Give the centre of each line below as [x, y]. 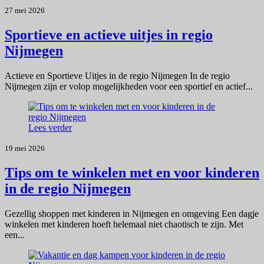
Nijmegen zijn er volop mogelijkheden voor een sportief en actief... [129, 87]
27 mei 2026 [25, 11]
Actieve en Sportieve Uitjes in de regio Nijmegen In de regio [117, 76]
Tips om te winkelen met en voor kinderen [132, 173]
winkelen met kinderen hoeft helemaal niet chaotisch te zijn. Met [124, 224]
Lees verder [50, 128]
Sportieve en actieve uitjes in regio [109, 35]
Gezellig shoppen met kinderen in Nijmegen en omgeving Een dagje [132, 213]
